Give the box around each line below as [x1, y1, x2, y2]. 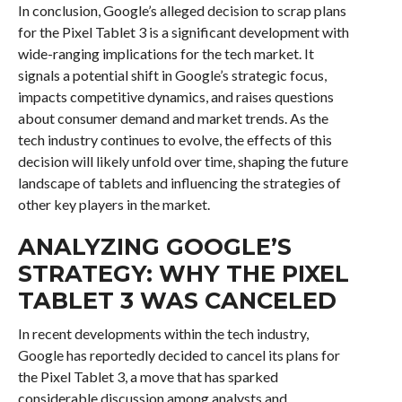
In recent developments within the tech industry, [17, 325, 309, 342]
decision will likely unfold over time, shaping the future [17, 153, 348, 170]
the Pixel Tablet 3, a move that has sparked [17, 368, 278, 385]
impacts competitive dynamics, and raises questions [17, 88, 334, 105]
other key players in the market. [17, 196, 210, 213]
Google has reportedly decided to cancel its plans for [17, 346, 340, 363]
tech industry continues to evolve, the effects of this [17, 131, 332, 148]
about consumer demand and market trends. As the [17, 109, 328, 127]
